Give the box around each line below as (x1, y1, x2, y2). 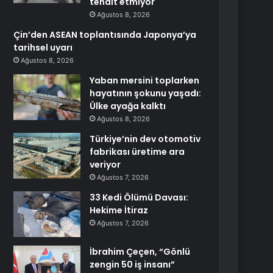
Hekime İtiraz (90, 204, 149, 216)
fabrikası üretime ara (90, 146, 185, 158)
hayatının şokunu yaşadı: (90, 87, 202, 99)
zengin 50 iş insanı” (90, 258, 175, 271)
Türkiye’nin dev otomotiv (90, 133, 201, 145)
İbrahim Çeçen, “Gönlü (90, 246, 191, 258)
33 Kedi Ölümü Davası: (90, 191, 189, 204)
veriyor (90, 158, 121, 171)
